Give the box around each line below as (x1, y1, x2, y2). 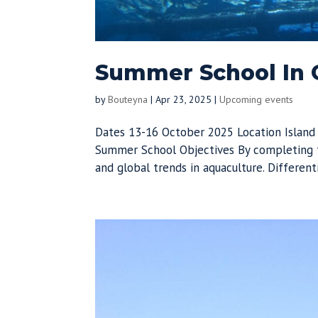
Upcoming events (219, 92, 294, 106)
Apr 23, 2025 (155, 92, 212, 106)
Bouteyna (108, 92, 148, 106)
